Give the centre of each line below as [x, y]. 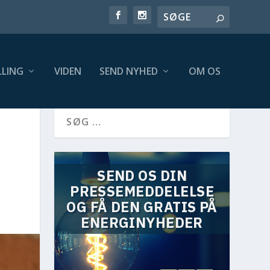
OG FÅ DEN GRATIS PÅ [142, 207]
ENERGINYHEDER [142, 223]
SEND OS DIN [142, 176]
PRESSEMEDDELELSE [142, 191]
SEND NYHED [128, 71]
